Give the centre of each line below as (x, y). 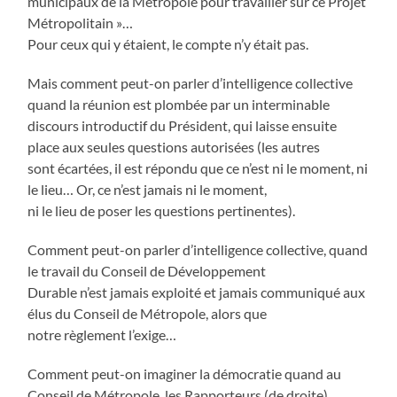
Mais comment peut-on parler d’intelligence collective (191, 82)
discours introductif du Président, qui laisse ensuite (183, 125)
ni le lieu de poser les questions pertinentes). (163, 210)
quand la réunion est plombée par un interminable (180, 104)
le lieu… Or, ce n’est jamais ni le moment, (149, 189)
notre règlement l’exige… (104, 334)
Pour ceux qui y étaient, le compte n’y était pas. (168, 43)
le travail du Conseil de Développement (148, 270)
